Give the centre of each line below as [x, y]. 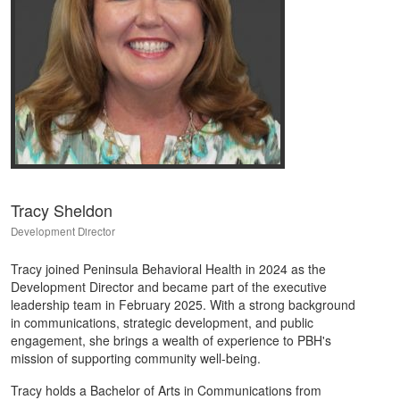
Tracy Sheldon [62, 210]
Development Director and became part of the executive [169, 287]
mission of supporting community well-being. [136, 358]
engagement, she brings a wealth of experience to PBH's [171, 340]
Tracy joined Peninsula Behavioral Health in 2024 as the [168, 269]
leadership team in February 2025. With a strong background [183, 304]
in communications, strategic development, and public [162, 322]
